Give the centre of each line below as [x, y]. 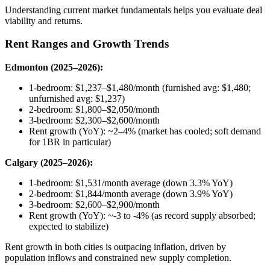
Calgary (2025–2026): [49, 162]
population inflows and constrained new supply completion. [118, 258]
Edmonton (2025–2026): [54, 67]
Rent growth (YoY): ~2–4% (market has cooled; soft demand [145, 131]
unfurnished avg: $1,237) [77, 99]
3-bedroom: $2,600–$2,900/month [94, 205]
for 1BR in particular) [70, 142]
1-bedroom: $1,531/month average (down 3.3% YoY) [131, 183]
